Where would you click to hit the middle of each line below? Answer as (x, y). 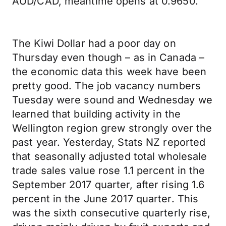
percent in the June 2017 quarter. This (105, 199)
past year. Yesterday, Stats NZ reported (109, 142)
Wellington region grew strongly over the (112, 128)
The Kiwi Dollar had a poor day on (94, 43)
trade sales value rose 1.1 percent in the (109, 171)
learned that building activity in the (97, 114)
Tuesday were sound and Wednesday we (112, 100)
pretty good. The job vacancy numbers (107, 86)
